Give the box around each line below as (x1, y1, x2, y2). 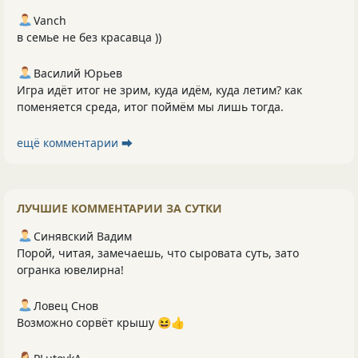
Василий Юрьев (34, 66, 122, 81)
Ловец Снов (34, 298, 98, 313)
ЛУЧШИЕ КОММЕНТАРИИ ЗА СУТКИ (17, 201, 222, 216)
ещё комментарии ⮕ (17, 135, 133, 150)
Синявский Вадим (34, 229, 132, 244)
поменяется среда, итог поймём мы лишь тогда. (17, 99, 284, 114)
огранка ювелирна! (17, 262, 124, 277)
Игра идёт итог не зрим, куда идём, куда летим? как (17, 82, 302, 97)
